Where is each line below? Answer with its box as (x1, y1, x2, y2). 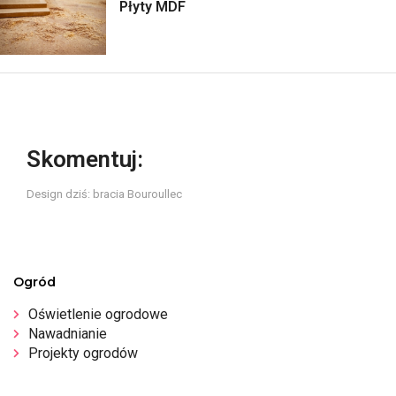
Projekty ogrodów (28, 344, 138, 362)
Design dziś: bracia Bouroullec (27, 187, 182, 201)
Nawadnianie (28, 324, 107, 342)
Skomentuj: (27, 145, 143, 172)
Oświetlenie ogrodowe (28, 305, 168, 323)
